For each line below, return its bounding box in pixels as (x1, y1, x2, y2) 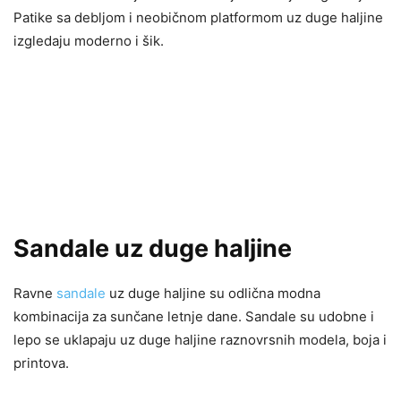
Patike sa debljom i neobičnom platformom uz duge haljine (13, 8, 383, 26)
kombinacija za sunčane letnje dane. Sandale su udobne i (13, 307, 374, 325)
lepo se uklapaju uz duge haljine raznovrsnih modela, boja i (13, 330, 387, 348)
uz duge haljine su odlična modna (106, 284, 320, 302)
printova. (13, 354, 69, 371)
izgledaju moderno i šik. (13, 31, 164, 49)
